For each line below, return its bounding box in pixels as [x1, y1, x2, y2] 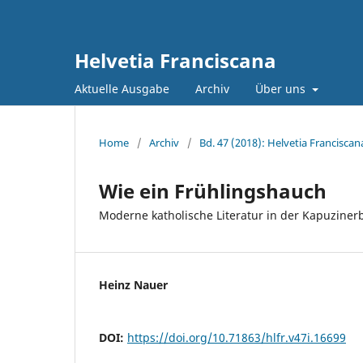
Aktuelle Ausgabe [75, 80, 169, 96]
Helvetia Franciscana [75, 47, 276, 74]
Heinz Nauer [99, 276, 168, 293]
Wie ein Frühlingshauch [99, 177, 327, 204]
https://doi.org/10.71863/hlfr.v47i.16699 [127, 329, 346, 345]
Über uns [255, 80, 309, 96]
